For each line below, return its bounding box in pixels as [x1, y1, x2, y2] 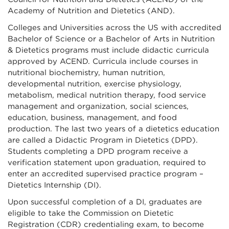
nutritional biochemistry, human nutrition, [8, 67, 165, 77]
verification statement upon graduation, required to [8, 157, 206, 167]
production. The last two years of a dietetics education [8, 124, 219, 133]
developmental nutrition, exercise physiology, [8, 79, 181, 88]
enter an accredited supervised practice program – [8, 169, 203, 178]
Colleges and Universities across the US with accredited [8, 22, 221, 32]
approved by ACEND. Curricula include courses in [8, 56, 198, 66]
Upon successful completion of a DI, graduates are [8, 197, 202, 207]
